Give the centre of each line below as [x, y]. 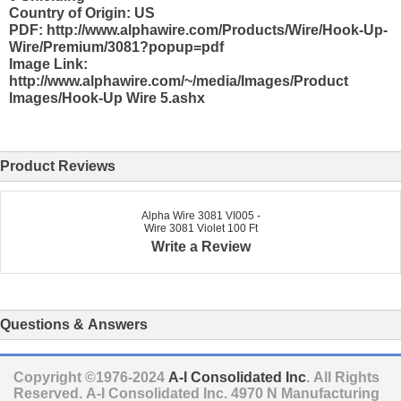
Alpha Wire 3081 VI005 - [200, 215]
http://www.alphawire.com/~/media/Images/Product [179, 81]
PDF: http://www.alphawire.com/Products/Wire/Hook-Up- [198, 30]
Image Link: [48, 64]
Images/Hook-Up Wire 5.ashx [107, 98]
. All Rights [343, 378]
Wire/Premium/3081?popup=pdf [116, 47]
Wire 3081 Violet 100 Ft [200, 228]
